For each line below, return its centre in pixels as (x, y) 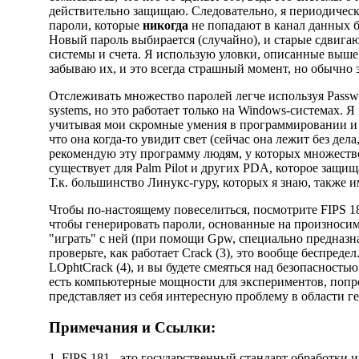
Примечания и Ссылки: (132, 327)
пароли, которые (95, 25)
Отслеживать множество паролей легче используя (188, 96)
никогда (165, 25)
